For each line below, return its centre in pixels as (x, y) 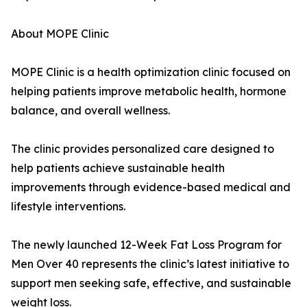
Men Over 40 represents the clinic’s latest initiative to (150, 264)
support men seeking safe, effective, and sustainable (151, 283)
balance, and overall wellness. (90, 111)
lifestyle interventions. (68, 207)
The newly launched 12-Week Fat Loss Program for (146, 245)
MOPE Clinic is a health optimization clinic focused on (151, 72)
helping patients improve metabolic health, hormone (149, 91)
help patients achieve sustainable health (118, 168)
